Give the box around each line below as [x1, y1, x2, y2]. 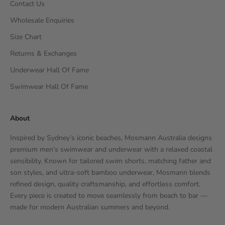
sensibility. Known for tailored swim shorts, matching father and [10, 156, 211, 166]
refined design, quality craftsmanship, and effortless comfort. [10, 179, 200, 189]
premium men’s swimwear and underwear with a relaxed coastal [10, 144, 212, 154]
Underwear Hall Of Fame [10, 65, 89, 75]
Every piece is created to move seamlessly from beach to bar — [10, 190, 207, 200]
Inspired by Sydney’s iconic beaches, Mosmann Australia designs [10, 133, 212, 143]
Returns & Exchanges [10, 48, 77, 58]
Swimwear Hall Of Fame [10, 81, 88, 91]
